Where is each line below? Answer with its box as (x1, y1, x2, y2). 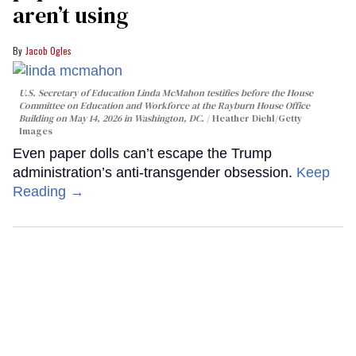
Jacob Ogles (25, 43, 72, 57)
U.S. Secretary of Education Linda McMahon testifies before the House (19, 86, 313, 99)
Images (19, 124, 52, 137)
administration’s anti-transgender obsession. (13, 164, 296, 180)
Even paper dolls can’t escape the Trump (13, 145, 272, 161)
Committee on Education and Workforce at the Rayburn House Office (19, 99, 310, 112)
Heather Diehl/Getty (212, 111, 302, 125)
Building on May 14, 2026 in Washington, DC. (19, 111, 207, 125)
